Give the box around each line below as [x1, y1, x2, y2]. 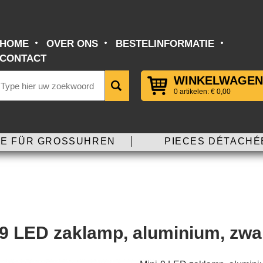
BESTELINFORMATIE [116, 38, 214, 49]
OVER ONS [46, 38, 98, 49]
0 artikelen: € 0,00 [174, 87, 231, 96]
